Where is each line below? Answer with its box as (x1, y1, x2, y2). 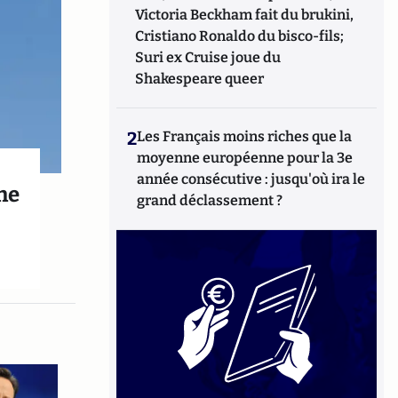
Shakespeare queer (135, 70, 265, 87)
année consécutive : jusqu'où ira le (137, 171, 366, 187)
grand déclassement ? (137, 192, 283, 209)
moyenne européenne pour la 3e (137, 149, 354, 166)
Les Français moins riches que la (137, 128, 353, 145)
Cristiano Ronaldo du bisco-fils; (135, 28, 345, 44)
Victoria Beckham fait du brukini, (135, 6, 354, 23)
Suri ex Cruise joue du (135, 49, 282, 66)
